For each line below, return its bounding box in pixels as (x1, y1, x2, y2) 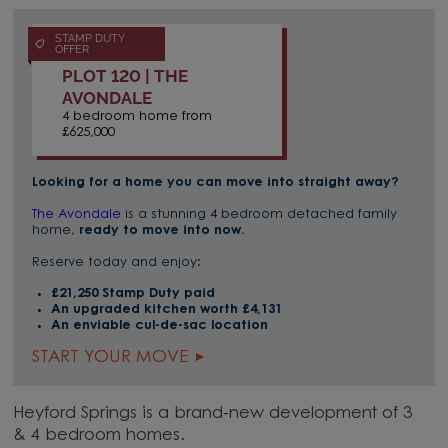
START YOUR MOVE (32, 350, 189, 367)
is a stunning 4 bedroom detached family (121, 208, 398, 222)
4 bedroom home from (62, 109, 213, 123)
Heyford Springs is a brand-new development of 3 (13, 405, 413, 422)
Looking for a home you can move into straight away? (32, 176, 400, 190)
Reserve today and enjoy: (32, 256, 202, 270)
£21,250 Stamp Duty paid (50, 287, 215, 301)
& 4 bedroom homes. (13, 427, 186, 444)
